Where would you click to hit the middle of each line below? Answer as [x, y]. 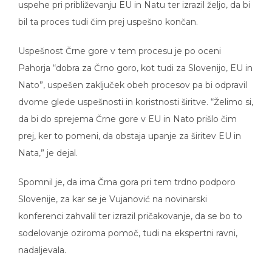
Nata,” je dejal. [48, 144]
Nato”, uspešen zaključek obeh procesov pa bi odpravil [133, 76]
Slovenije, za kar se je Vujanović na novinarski [113, 191]
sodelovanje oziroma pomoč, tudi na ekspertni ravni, [128, 225]
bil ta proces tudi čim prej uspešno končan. [108, 13]
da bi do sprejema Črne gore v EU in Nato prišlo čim [127, 110]
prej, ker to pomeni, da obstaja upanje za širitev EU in [130, 127]
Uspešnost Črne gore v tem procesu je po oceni [120, 42]
